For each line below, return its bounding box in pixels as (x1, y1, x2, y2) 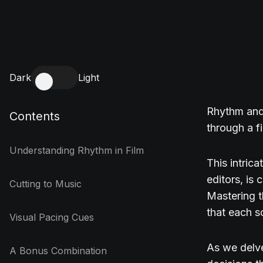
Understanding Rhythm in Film (9, 144, 144, 156)
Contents (9, 109, 60, 123)
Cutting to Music (9, 178, 82, 190)
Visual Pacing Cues (9, 211, 94, 223)
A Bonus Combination (9, 245, 107, 257)
